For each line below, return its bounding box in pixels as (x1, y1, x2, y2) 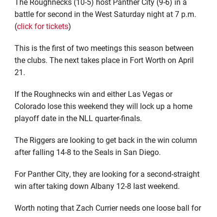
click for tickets (16, 20, 68, 31)
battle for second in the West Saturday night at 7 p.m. (14, 8, 196, 19)
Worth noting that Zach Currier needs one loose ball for (14, 202, 201, 213)
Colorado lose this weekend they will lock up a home (14, 100, 192, 111)
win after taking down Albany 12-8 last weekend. (14, 180, 180, 191)
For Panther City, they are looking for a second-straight (14, 168, 200, 179)
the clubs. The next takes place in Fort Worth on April (14, 54, 194, 65)
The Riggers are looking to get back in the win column (14, 134, 197, 145)
